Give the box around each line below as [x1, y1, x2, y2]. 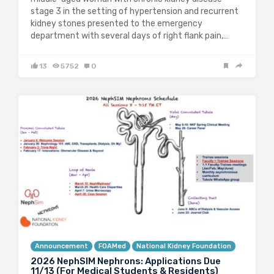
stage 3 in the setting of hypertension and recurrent [31, 6, 239, 17]
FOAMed [98, 242, 126, 250]
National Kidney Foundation [136, 242, 231, 250]
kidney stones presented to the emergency [31, 18, 202, 29]
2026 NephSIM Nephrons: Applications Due [31, 255, 221, 267]
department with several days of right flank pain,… [31, 30, 229, 41]
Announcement [35, 242, 88, 250]
